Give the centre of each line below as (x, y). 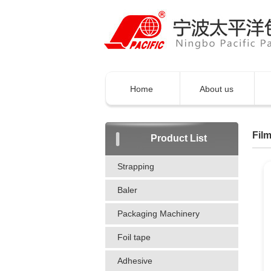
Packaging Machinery (158, 214)
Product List (179, 138)
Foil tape (134, 237)
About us (217, 89)
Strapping (136, 166)
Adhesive (135, 261)
